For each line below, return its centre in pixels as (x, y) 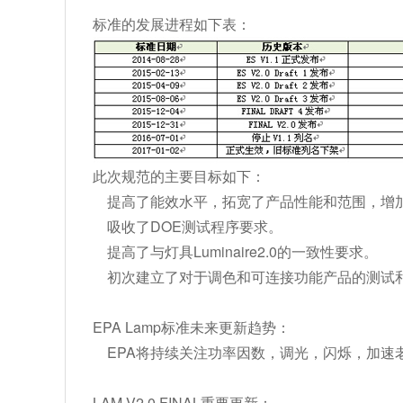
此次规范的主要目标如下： (179, 176)
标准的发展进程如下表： (172, 24)
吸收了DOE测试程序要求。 (188, 226)
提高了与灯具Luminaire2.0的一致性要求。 (235, 251)
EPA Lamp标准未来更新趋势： (192, 327)
